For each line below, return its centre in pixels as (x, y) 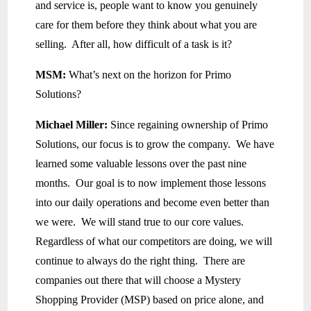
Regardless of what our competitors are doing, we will (154, 242)
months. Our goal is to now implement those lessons (151, 183)
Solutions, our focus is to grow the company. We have (155, 144)
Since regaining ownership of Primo (190, 125)
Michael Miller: (73, 125)
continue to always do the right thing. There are (141, 261)
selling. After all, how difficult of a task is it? (134, 44)
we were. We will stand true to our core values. (141, 222)
